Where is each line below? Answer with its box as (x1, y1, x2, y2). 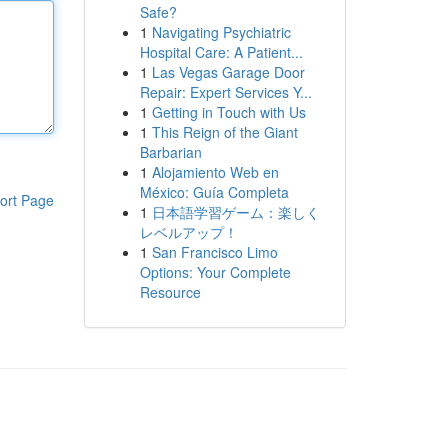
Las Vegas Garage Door (151, 62, 305, 82)
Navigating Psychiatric (151, 22, 291, 42)
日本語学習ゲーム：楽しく (151, 202, 320, 222)
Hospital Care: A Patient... (139, 42, 303, 62)
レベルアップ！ (139, 222, 238, 242)
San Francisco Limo (151, 242, 278, 262)
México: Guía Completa (139, 182, 289, 202)
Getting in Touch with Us (151, 102, 306, 122)
